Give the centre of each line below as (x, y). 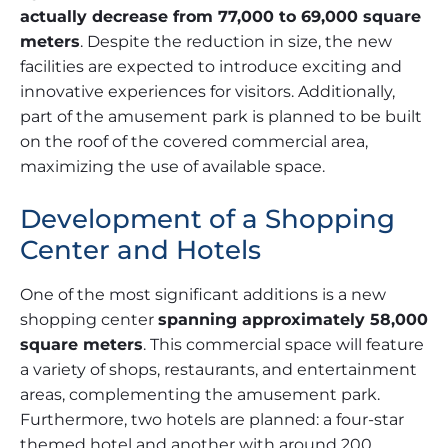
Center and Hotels (140, 250)
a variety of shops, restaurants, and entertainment (218, 370)
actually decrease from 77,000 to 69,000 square (220, 17)
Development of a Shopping (207, 219)
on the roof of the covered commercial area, (194, 142)
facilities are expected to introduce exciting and (211, 67)
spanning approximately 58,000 (293, 320)
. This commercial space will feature (283, 345)
